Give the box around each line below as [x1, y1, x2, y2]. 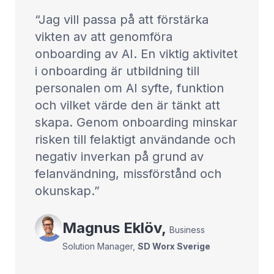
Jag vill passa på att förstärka [39, 12, 209, 27]
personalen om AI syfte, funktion [35, 81, 224, 95]
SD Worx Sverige [137, 240, 210, 251]
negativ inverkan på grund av [35, 149, 204, 164]
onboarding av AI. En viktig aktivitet [35, 46, 238, 61]
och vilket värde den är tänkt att [35, 98, 220, 113]
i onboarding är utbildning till [35, 64, 199, 78]
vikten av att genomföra [35, 29, 172, 44]
